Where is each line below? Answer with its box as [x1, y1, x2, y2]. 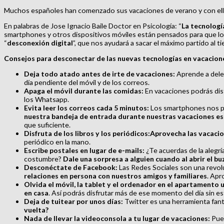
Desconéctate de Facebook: [24, 162, 117, 171]
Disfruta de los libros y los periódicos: [24, 128, 150, 137]
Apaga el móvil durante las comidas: [24, 86, 145, 95]
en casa [24, 188, 48, 197]
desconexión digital [7, 38, 73, 47]
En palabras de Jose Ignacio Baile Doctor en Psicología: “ [4, 21, 181, 30]
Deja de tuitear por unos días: [24, 196, 124, 205]
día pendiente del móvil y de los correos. [24, 77, 149, 86]
